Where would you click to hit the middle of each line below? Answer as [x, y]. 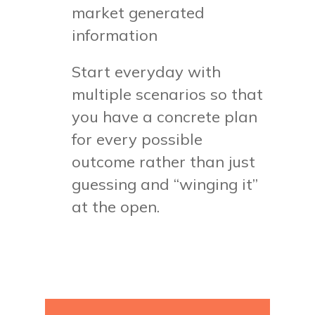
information [115, 35]
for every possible [137, 139]
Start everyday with [147, 71]
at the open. [116, 206]
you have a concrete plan [165, 116]
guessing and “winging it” [165, 184]
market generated [139, 12]
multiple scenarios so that [168, 94]
